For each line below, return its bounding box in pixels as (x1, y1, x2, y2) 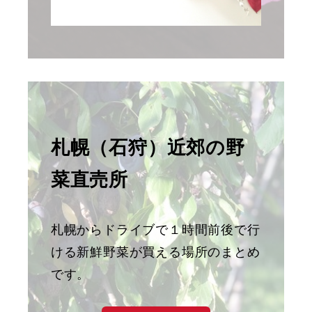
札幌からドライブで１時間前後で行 (50, 219, 260, 237)
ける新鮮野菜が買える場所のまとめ (50, 241, 260, 260)
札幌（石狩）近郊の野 (50, 133, 245, 160)
